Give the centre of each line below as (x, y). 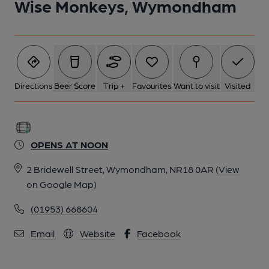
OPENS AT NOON (69, 144)
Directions (34, 85)
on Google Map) (62, 184)
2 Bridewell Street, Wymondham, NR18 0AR (120, 169)
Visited (238, 85)
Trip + (114, 85)
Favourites (152, 85)
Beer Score (75, 85)
